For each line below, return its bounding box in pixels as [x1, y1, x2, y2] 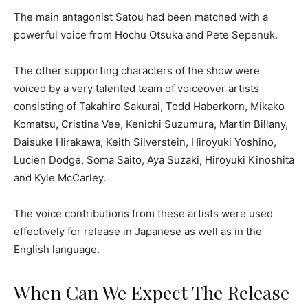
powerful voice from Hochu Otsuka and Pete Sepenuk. [14, 28, 278, 42]
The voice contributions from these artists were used [14, 207, 273, 221]
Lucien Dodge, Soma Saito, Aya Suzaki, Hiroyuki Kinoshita [14, 153, 294, 167]
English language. [14, 243, 100, 256]
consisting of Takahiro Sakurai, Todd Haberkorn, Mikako [14, 100, 285, 113]
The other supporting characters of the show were [14, 64, 260, 78]
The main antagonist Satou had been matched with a [14, 10, 268, 24]
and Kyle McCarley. [14, 171, 106, 185]
